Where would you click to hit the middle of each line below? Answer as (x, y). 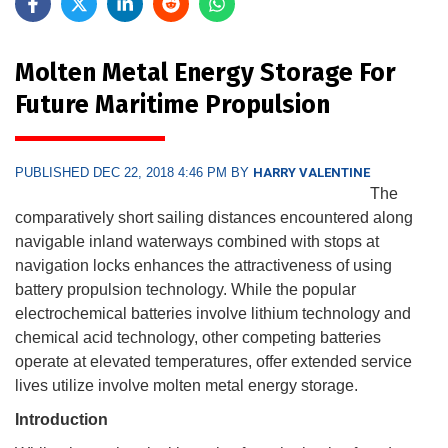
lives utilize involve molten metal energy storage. (188, 385)
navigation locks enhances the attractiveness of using (203, 265)
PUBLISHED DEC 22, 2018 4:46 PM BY (134, 172)
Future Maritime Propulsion (172, 104)
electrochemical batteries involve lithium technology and (213, 313)
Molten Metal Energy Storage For (205, 72)
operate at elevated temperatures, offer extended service (213, 361)
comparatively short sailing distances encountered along (214, 217)
